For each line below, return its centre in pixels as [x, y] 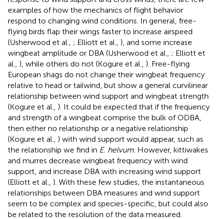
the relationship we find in [54, 150]
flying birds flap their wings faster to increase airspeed [100, 31]
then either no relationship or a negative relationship [98, 128]
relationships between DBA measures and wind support [104, 193]
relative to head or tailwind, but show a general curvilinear [108, 85]
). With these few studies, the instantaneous [129, 182]
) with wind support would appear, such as [131, 139]
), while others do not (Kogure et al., [82, 64]
